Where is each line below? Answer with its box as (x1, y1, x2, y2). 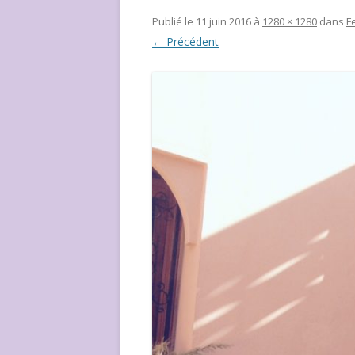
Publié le (152, 13, 196, 29)
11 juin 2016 (196, 13, 251, 29)
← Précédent (152, 33, 219, 49)
